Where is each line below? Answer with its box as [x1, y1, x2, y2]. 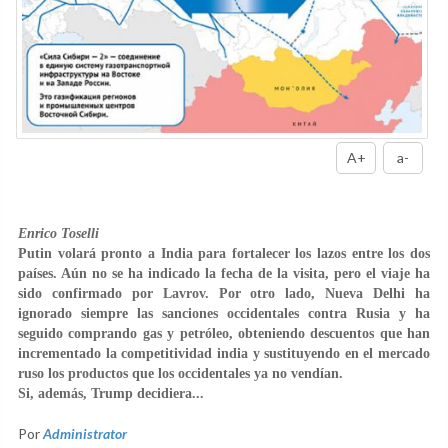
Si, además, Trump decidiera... [18, 385, 204, 401]
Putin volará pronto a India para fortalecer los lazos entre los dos [18, 245, 430, 261]
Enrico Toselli [18, 225, 99, 241]
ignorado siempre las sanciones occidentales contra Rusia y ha [18, 305, 430, 321]
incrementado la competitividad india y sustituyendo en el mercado [18, 345, 430, 361]
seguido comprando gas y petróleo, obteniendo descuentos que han [18, 325, 430, 341]
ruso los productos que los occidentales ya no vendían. [18, 365, 343, 381]
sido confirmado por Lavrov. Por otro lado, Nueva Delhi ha [18, 285, 430, 301]
